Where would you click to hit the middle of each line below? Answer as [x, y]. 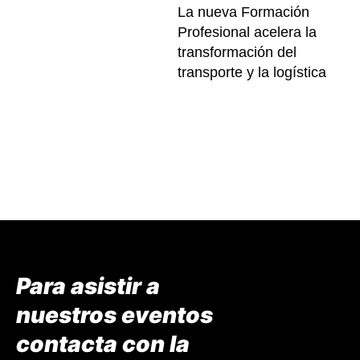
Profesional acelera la [247, 32]
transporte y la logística [252, 72]
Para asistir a [88, 286]
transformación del [237, 52]
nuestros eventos [115, 315]
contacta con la [103, 344]
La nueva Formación [244, 12]
